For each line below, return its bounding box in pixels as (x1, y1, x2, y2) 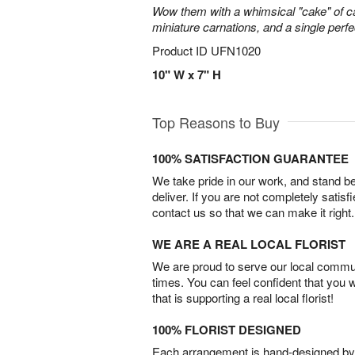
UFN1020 (211, 42, 261, 59)
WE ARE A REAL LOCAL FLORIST (152, 235, 345, 253)
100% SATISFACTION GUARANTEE (152, 150, 349, 167)
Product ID (152, 42, 211, 59)
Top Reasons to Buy (152, 112, 280, 132)
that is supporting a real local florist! (152, 289, 334, 306)
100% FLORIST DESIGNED (152, 321, 301, 338)
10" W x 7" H (152, 66, 221, 83)
